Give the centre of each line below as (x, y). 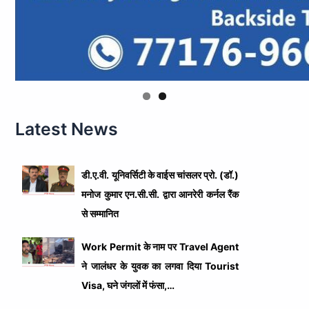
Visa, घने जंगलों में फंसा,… (128, 286)
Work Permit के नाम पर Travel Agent (160, 247)
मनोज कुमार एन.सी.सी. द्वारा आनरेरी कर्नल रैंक (160, 195)
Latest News (67, 129)
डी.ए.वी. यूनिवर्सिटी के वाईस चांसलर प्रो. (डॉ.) (160, 175)
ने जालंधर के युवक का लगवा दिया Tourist (160, 266)
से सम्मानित (100, 214)
